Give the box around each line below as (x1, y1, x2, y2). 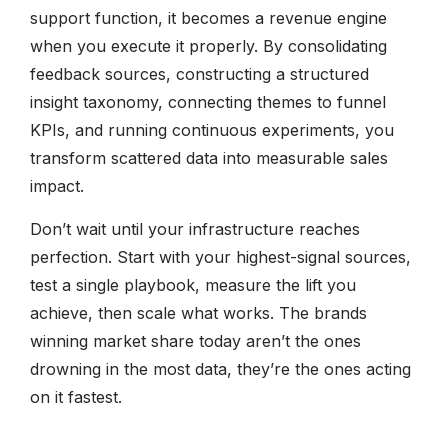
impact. (30, 175, 84, 196)
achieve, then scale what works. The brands (30, 302, 367, 323)
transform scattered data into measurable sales (30, 147, 388, 168)
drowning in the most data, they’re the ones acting (30, 358, 411, 379)
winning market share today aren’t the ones (30, 330, 361, 351)
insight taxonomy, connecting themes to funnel (30, 91, 386, 112)
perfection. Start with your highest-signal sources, (30, 246, 411, 267)
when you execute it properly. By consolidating (30, 35, 387, 56)
